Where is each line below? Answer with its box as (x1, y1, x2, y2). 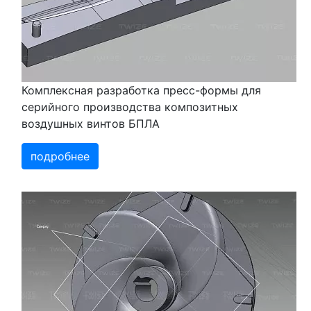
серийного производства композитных (22, 100, 238, 115)
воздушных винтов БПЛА (22, 117, 160, 131)
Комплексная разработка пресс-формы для (22, 83, 261, 98)
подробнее (31, 149, 90, 164)
